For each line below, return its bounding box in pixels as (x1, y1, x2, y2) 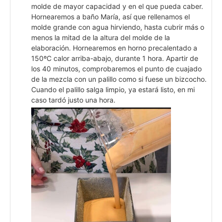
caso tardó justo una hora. (31, 95, 115, 104)
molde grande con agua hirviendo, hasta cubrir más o (31, 22, 204, 31)
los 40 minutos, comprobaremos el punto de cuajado (31, 64, 202, 73)
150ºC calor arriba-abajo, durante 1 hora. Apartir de (31, 54, 198, 62)
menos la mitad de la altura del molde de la (31, 33, 170, 42)
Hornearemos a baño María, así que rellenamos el (31, 12, 190, 21)
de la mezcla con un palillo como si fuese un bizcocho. (31, 74, 207, 83)
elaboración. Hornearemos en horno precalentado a (31, 43, 197, 52)
